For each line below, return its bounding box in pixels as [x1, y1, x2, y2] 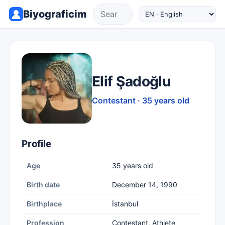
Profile [22, 138, 51, 150]
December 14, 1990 [112, 180, 177, 189]
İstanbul [112, 199, 138, 208]
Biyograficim [23, 8, 87, 20]
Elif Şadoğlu [92, 72, 171, 90]
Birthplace [27, 199, 62, 208]
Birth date [27, 180, 60, 189]
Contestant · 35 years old [92, 95, 189, 105]
